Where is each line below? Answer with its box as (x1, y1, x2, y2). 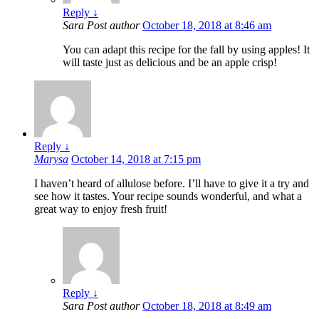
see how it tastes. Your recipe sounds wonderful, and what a (34, 189, 302, 202)
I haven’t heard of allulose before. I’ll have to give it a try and (34, 177, 309, 189)
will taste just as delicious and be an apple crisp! (63, 56, 277, 68)
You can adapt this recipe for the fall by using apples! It (63, 43, 310, 56)
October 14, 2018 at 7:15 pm (71, 152, 201, 165)
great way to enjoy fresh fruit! (34, 202, 167, 215)
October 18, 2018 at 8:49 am (142, 299, 271, 312)
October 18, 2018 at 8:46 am (142, 19, 271, 31)
